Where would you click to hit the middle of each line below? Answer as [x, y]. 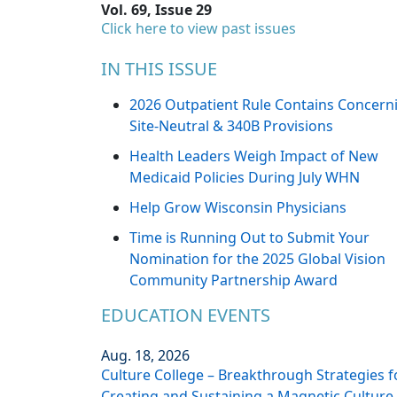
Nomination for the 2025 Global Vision [257, 259]
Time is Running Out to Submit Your [249, 238]
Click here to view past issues [198, 29]
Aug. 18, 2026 [145, 356]
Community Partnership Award [234, 280]
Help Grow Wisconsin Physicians [238, 208]
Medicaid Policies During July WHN [245, 178]
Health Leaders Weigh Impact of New [254, 156]
